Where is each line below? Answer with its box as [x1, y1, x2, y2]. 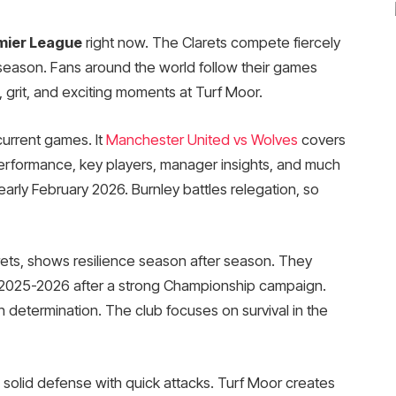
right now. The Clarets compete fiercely [81, 34, 340, 51]
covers [297, 130, 346, 148]
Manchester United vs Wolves [105, 130, 298, 148]
